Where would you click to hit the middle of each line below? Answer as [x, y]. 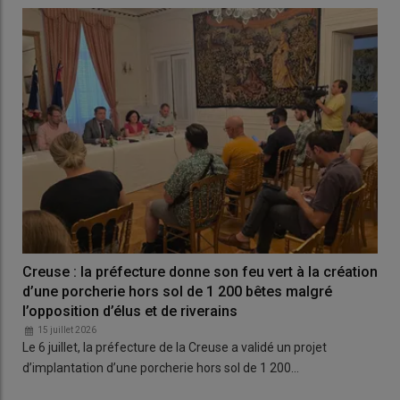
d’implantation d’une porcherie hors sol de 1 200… [161, 367]
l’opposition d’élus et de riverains [130, 311]
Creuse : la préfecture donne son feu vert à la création [200, 271]
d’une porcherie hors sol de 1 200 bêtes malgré [177, 291]
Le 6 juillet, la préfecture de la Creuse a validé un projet [175, 347]
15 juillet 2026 [67, 329]
